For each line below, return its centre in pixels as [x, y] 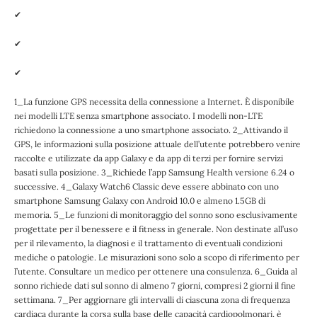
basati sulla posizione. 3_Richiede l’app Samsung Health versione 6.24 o [154, 172]
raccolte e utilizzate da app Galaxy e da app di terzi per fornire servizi [149, 158]
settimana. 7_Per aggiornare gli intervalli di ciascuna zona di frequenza [152, 299]
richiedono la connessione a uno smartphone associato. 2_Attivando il [151, 129]
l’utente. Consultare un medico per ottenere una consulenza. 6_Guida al [156, 271]
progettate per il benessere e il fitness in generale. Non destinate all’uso [156, 229]
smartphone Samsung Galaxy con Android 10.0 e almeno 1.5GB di [140, 200]
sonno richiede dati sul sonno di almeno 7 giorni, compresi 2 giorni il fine [155, 285]
